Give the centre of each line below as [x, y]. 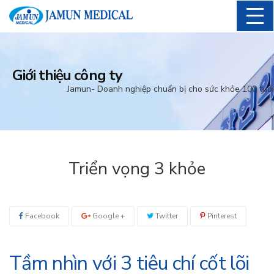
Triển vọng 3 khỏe [137, 168]
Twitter [166, 216]
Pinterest [221, 216]
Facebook [41, 216]
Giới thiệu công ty [67, 75]
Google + [108, 216]
